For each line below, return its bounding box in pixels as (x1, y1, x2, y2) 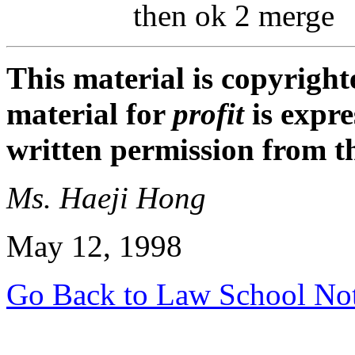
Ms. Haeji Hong (6, 181, 206, 215)
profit (173, 97, 252, 131)
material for (6, 97, 173, 131)
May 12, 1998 (6, 229, 182, 263)
